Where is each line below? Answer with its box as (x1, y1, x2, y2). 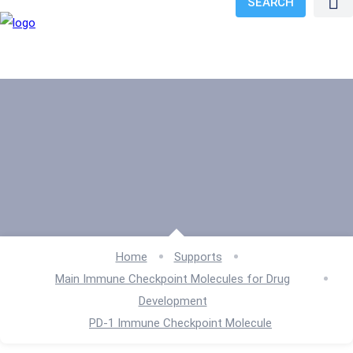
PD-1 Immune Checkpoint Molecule (89, 316, 272, 330)
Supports (173, 250, 222, 264)
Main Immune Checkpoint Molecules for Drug (55, 272, 290, 286)
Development (138, 294, 207, 308)
